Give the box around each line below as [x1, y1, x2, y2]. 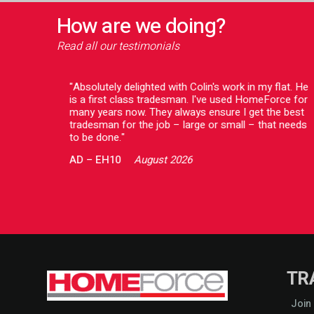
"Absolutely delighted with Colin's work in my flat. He [69, 79, 309, 95]
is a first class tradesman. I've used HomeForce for [69, 92, 308, 107]
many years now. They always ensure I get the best [69, 104, 305, 120]
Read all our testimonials [56, 38, 179, 55]
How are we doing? [56, 11, 226, 42]
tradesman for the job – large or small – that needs [69, 117, 308, 132]
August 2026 [134, 152, 193, 168]
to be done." [69, 130, 125, 145]
